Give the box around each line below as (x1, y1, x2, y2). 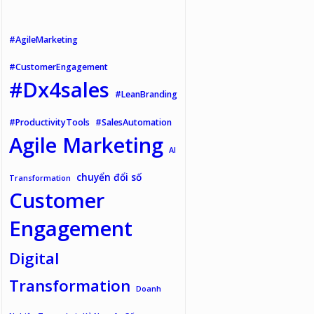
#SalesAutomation (95, 116, 172, 129)
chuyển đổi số (76, 170, 142, 184)
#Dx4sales (9, 76, 110, 104)
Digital (9, 247, 60, 270)
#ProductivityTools (9, 116, 90, 129)
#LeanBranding (115, 88, 178, 101)
